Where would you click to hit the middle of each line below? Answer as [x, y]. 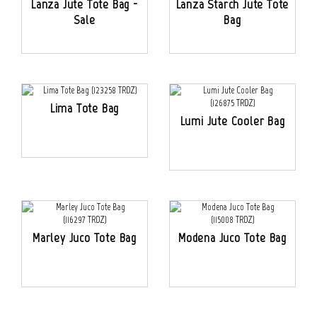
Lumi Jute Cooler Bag [232, 121]
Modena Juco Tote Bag [232, 238]
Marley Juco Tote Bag [85, 238]
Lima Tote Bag [85, 109]
